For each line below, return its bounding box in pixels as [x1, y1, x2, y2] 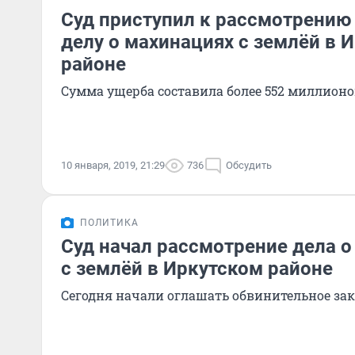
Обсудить [226, 159, 272, 171]
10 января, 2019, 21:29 [61, 159, 165, 171]
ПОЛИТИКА [80, 217, 139, 228]
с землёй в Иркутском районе [61, 258, 333, 280]
